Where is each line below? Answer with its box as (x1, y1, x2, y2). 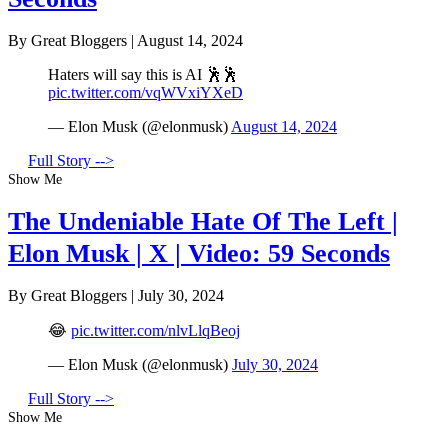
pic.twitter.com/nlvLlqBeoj (71, 322, 240, 340)
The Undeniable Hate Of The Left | (8, 206, 398, 236)
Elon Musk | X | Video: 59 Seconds (8, 238, 390, 268)
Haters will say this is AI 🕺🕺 (48, 66, 238, 84)
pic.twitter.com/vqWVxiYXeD (48, 84, 243, 102)
